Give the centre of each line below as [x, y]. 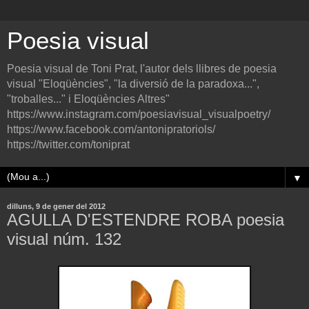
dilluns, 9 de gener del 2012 [56, 206]
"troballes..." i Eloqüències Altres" [88, 99]
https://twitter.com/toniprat [68, 144]
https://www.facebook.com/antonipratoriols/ [111, 129]
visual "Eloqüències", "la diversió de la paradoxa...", [133, 84]
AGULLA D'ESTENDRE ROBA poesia [146, 220]
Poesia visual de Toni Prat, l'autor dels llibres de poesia [142, 69]
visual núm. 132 [64, 239]
